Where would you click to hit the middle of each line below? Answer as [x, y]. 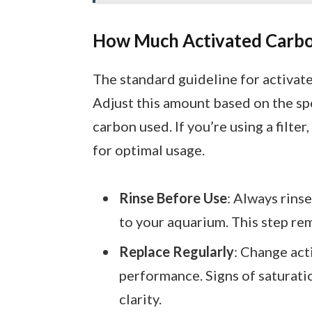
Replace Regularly [176, 252]
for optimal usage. [148, 150]
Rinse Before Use [173, 198]
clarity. [140, 299]
